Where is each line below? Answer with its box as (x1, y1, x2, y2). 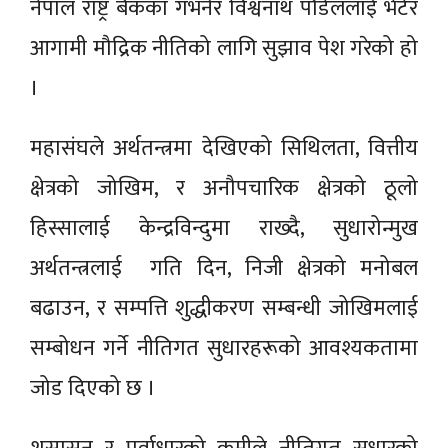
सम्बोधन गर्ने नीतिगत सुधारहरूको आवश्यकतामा (30, 330, 418, 367)
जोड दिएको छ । (30, 370, 156, 407)
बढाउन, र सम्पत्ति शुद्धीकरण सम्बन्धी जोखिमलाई (30, 290, 418, 327)
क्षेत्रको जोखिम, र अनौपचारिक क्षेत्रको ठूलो (30, 170, 418, 207)
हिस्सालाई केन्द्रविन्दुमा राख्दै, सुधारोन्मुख (30, 210, 418, 247)
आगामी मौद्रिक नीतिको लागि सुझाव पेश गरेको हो (30, 30, 418, 67)
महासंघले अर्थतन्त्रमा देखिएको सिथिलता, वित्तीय (30, 130, 418, 167)
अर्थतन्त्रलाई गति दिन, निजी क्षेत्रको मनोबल (30, 250, 418, 287)
